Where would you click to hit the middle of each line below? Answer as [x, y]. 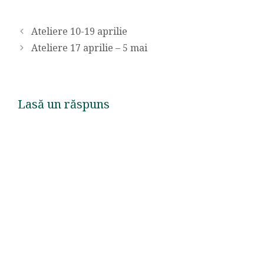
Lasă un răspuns [64, 104]
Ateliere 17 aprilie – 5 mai [89, 47]
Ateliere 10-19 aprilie [79, 31]
